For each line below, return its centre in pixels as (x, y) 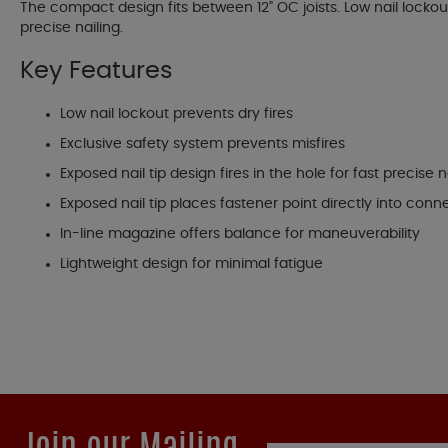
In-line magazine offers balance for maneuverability (240, 234)
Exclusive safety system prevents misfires (202, 144)
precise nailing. (71, 28)
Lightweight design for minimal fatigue (191, 264)
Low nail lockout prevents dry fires (176, 114)
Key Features (96, 71)
